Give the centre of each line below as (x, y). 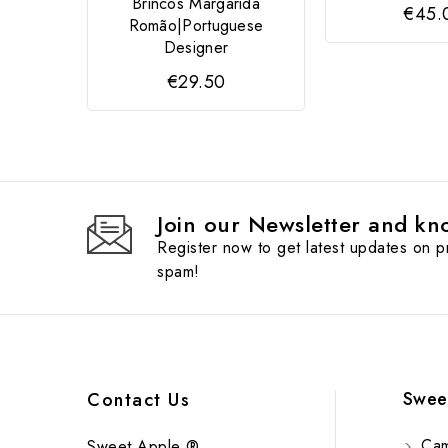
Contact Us (138, 399)
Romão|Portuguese (196, 25)
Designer (196, 47)
